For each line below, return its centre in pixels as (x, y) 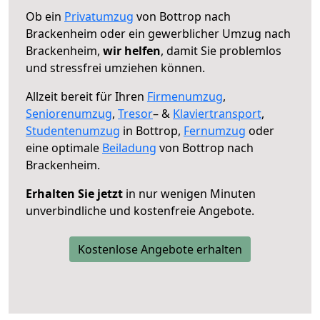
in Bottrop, (152, 130)
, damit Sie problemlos (221, 50)
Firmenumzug (185, 96)
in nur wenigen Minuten (189, 193)
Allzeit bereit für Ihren (86, 96)
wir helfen (132, 50)
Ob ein (45, 16)
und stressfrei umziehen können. (115, 67)
